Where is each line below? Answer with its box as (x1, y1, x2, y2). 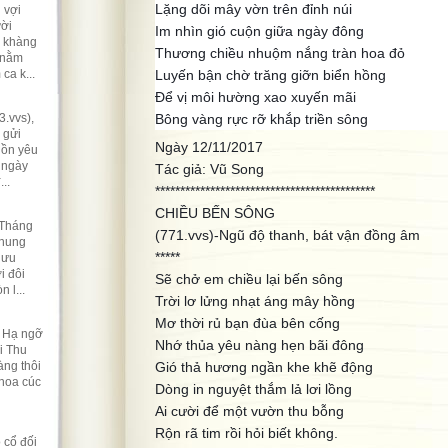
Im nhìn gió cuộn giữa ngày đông (155, 23, 364, 39)
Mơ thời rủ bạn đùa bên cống (155, 315, 340, 331)
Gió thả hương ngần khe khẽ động (155, 359, 373, 375)
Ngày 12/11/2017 (155, 139, 263, 155)
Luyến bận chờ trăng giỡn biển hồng (155, 67, 386, 83)
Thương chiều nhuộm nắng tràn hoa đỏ (155, 45, 405, 61)
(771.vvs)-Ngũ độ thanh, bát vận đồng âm (155, 227, 420, 243)
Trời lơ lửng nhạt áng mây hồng (155, 293, 355, 309)
